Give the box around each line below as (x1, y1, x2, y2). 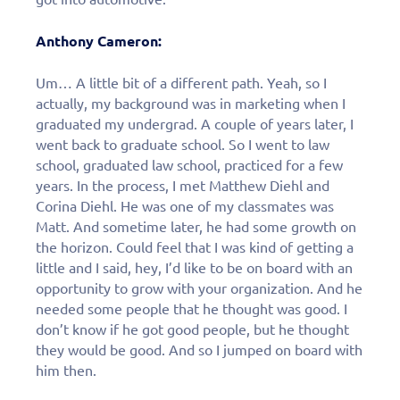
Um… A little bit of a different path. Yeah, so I (36, 74, 327, 91)
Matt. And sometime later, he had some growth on (36, 218, 356, 235)
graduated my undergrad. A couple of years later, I (36, 115, 354, 132)
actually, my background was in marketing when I (36, 95, 346, 112)
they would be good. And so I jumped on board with (36, 341, 362, 358)
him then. (36, 362, 96, 379)
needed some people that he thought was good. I (36, 300, 347, 317)
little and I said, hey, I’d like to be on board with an (36, 259, 353, 276)
